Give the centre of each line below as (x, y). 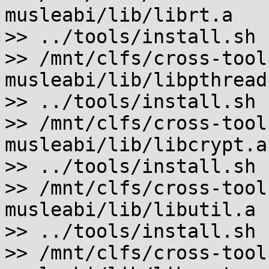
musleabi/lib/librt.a (119, 15)
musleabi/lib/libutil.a (130, 210)
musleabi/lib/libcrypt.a (136, 145)
